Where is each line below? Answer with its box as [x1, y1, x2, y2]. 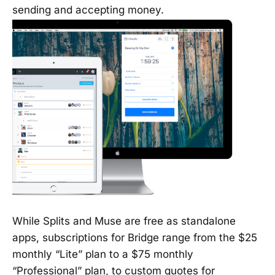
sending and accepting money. [12, 3, 164, 16]
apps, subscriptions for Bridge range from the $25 [12, 231, 257, 244]
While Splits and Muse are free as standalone [12, 214, 236, 227]
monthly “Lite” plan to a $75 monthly [12, 247, 193, 260]
